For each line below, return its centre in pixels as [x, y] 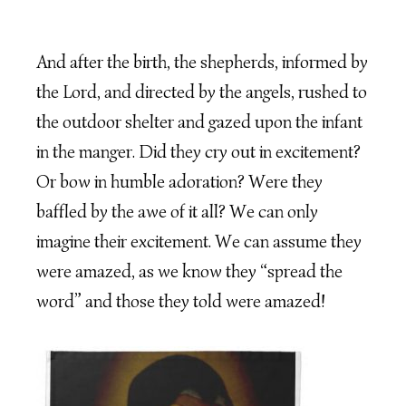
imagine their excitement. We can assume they [199, 242]
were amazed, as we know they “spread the [189, 272]
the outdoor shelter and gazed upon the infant [199, 122]
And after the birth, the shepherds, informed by [202, 63]
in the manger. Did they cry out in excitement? [198, 152]
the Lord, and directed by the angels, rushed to [202, 92]
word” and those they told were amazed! [181, 302]
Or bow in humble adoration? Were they [179, 182]
